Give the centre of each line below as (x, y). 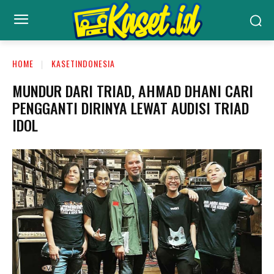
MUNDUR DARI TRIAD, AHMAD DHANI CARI (133, 91)
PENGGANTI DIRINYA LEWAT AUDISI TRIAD (131, 108)
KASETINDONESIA (83, 64)
